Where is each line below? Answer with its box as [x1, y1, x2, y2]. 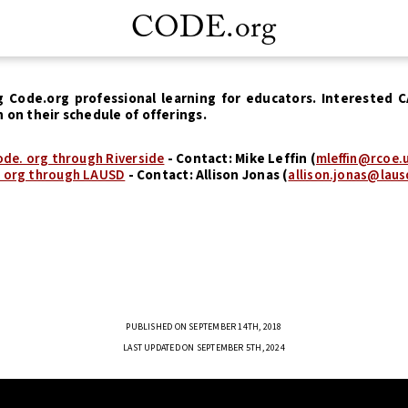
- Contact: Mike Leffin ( [164, 148, 317, 168]
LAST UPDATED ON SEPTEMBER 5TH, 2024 [123, 342, 285, 355]
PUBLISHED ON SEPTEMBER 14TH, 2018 [126, 321, 282, 334]
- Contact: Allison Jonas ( [125, 165, 289, 185]
